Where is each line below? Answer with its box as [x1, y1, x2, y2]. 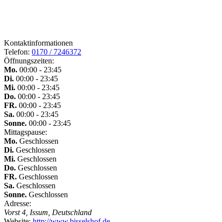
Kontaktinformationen [4, 39, 73, 48]
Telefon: [4, 48, 30, 56]
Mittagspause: [4, 128, 47, 137]
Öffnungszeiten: [4, 56, 54, 65]
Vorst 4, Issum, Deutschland [4, 208, 92, 217]
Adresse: [4, 199, 31, 208]
